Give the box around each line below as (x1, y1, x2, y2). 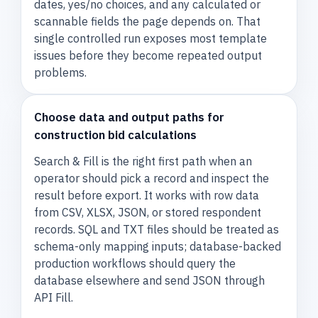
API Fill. (34, 290, 74, 305)
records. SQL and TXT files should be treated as (34, 222, 280, 237)
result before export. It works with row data (34, 188, 260, 203)
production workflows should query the (34, 256, 236, 271)
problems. (34, 65, 87, 79)
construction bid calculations (34, 126, 197, 143)
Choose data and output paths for (34, 109, 225, 125)
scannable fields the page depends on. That (34, 13, 261, 28)
